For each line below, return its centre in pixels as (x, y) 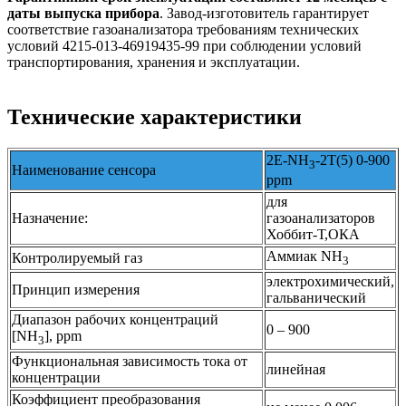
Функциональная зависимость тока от (130, 362)
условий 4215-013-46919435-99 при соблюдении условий (184, 46)
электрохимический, (330, 282)
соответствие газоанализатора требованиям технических (183, 30)
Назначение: (50, 218)
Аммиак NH (304, 256)
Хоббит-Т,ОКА (313, 235)
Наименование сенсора (84, 170)
